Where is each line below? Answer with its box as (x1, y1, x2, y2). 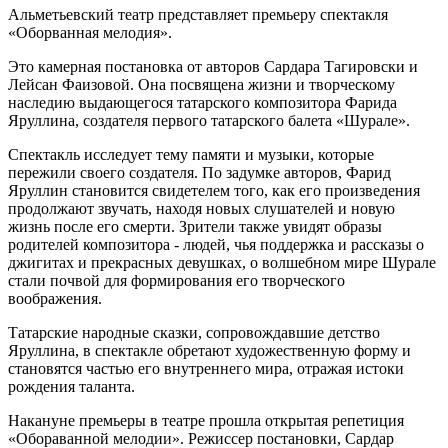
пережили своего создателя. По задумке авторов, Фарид (8, 164, 391, 182)
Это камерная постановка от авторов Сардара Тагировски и (8, 58, 418, 76)
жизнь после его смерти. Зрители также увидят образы (8, 218, 382, 236)
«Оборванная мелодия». (8, 24, 172, 42)
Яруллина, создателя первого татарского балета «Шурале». (8, 112, 410, 130)
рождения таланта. (8, 378, 135, 396)
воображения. (8, 290, 102, 308)
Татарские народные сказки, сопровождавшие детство (8, 324, 380, 342)
